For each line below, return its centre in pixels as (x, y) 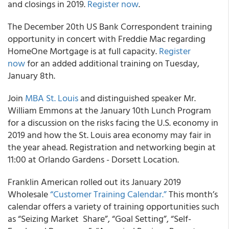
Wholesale (29, 194)
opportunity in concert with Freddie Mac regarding (107, 39)
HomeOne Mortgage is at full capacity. (83, 51)
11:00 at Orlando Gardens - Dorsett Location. (93, 159)
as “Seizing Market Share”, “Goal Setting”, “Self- (99, 219)
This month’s (192, 194)
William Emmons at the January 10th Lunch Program (109, 110)
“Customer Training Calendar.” (108, 194)
